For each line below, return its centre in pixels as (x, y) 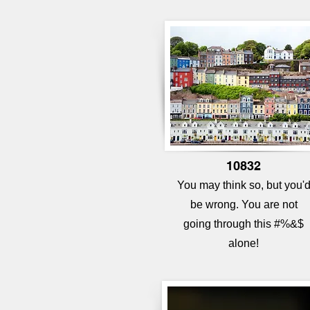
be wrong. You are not (244, 204)
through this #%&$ (259, 224)
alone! (244, 243)
